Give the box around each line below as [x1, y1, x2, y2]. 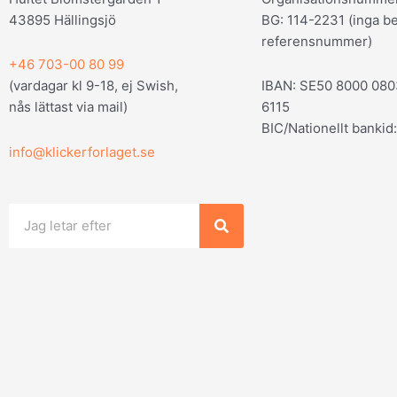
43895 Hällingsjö [9, 12, 116, 29]
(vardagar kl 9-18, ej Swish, [9, 77, 182, 95]
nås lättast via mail [9, 98, 123, 116]
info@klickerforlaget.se [9, 143, 155, 160]
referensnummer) [261, 33, 372, 51]
